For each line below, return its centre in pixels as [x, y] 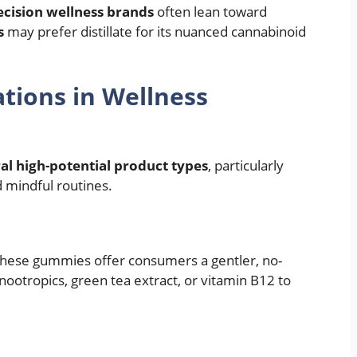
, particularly [246, 165]
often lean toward [210, 12]
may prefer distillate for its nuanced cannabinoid [155, 32]
